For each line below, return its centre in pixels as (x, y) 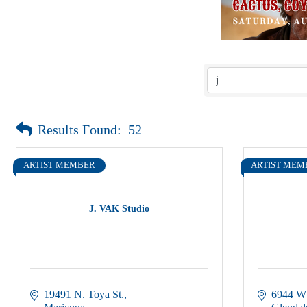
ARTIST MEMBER (59, 165)
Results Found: (79, 130)
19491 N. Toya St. (84, 294)
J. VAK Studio (119, 208)
